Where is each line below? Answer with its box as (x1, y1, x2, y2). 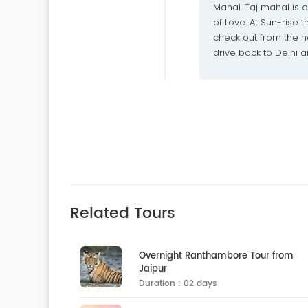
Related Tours (70, 201, 175, 226)
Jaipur (139, 262, 167, 276)
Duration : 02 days (139, 277, 217, 290)
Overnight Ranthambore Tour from (139, 249, 294, 263)
